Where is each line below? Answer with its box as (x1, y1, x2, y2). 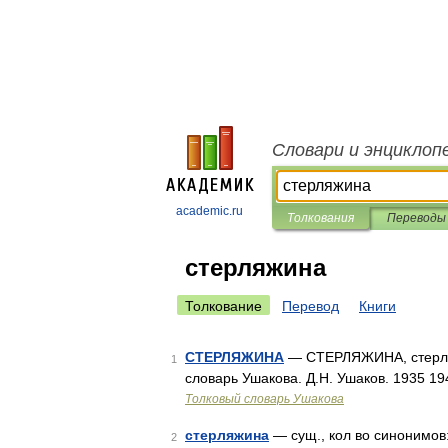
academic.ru (176, 204, 243, 218)
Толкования (287, 211, 354, 225)
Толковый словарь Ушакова (185, 392, 344, 406)
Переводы (386, 211, 446, 225)
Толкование (185, 298, 262, 314)
